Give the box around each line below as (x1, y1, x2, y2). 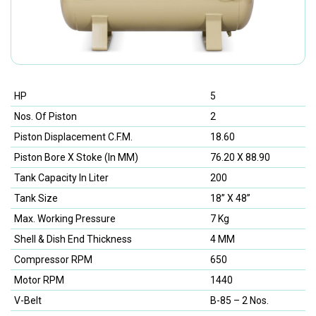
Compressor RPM (14, 254, 92, 266)
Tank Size (14, 193, 58, 205)
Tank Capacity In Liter (14, 172, 109, 184)
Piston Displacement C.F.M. (14, 131, 133, 143)
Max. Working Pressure (14, 213, 116, 225)
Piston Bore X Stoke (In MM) (14, 152, 138, 164)
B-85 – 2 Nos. (210, 295, 269, 307)
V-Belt (14, 295, 42, 307)
